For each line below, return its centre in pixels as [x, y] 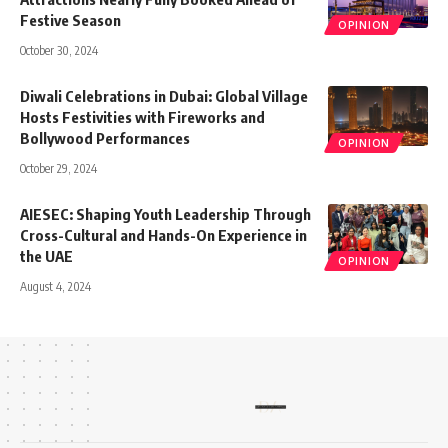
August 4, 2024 [55, 286]
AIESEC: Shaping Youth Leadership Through [165, 213]
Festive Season [70, 19]
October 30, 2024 [59, 50]
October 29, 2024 [58, 168]
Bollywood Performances [105, 137]
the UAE [46, 255]
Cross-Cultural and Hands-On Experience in [163, 234]
